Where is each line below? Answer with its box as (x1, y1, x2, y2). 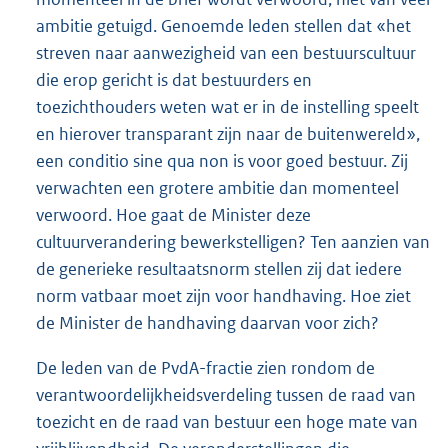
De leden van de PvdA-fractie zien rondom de (36, 356, 375, 379)
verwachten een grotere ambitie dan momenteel (36, 176, 399, 199)
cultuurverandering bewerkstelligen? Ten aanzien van (36, 230, 430, 253)
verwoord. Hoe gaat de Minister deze (36, 203, 311, 226)
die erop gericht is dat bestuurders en (36, 68, 312, 91)
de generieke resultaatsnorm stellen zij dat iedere (36, 257, 402, 280)
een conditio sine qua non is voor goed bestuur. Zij (36, 149, 408, 172)
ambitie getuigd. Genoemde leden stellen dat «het (36, 14, 411, 37)
